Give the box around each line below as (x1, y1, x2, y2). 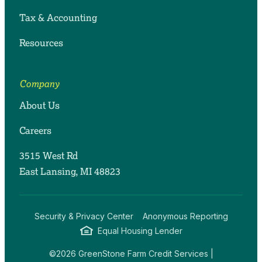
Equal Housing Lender (97, 226, 182, 236)
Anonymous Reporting (142, 211, 228, 221)
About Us (19, 99, 60, 112)
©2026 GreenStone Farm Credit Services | (49, 249, 213, 258)
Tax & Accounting (19, 12, 97, 24)
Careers (19, 125, 51, 137)
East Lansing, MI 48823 (19, 166, 120, 178)
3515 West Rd (19, 150, 78, 162)
